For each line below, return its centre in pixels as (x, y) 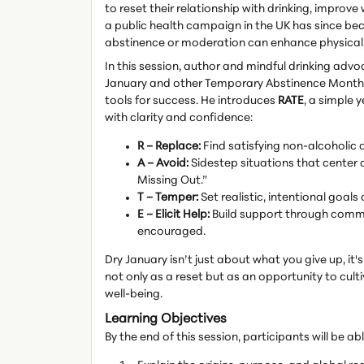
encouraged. (171, 232)
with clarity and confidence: (179, 118)
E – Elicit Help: (173, 215)
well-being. (134, 295)
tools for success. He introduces (191, 101)
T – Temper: (168, 198)
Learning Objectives (166, 319)
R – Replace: (169, 147)
